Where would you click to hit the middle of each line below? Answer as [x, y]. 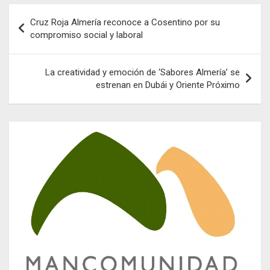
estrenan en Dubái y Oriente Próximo [168, 85]
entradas [39, 52]
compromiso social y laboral [86, 35]
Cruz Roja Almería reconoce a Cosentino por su [125, 23]
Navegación [49, 13]
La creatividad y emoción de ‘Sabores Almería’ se [143, 73]
